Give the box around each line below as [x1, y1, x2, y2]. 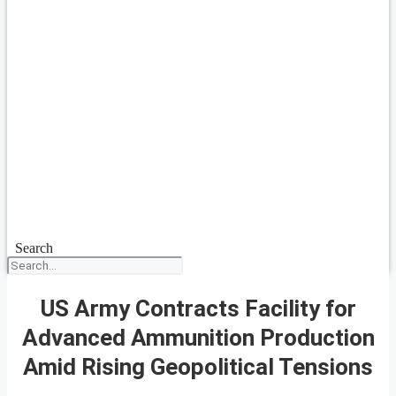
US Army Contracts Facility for [40, 294, 356, 322]
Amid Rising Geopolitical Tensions [23, 353, 373, 380]
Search [14, 240, 53, 255]
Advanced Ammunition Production [21, 324, 375, 351]
